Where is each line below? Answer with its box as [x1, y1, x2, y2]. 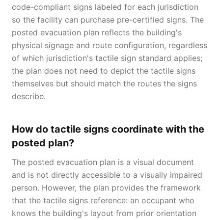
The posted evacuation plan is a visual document [12, 157, 194, 167]
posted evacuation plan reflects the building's [12, 27, 182, 37]
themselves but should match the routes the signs [12, 79, 197, 88]
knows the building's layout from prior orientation [12, 208, 196, 218]
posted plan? [12, 137, 74, 149]
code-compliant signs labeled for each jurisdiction [12, 2, 198, 12]
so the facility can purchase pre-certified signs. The [12, 15, 204, 25]
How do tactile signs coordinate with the [12, 123, 204, 135]
